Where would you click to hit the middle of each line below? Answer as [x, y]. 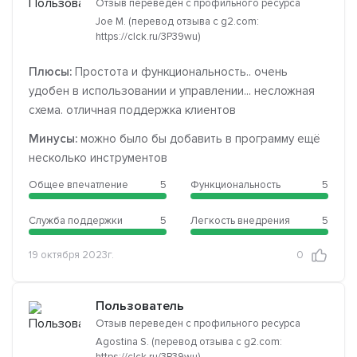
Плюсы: [50, 71]
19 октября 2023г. [71, 255]
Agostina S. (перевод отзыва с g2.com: [189, 341]
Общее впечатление [78, 184]
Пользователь [140, 306]
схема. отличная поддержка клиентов [132, 110]
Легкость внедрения [240, 220]
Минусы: [53, 138]
